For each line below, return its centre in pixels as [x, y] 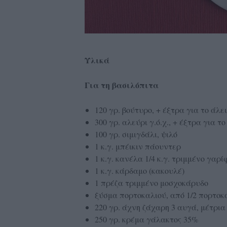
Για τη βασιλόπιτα [121, 85]
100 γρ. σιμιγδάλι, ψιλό [137, 134]
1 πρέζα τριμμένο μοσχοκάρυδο [153, 182]
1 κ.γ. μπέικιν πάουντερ [139, 146]
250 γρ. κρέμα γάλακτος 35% [147, 219]
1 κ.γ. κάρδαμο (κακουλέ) [141, 170]
